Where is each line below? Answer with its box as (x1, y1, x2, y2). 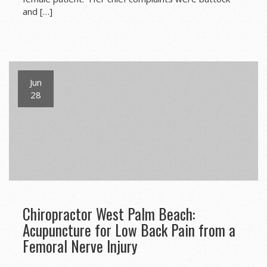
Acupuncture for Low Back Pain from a (22, 219, 235, 241)
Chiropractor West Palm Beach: (22, 203, 195, 225)
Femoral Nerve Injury (22, 235, 138, 257)
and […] (22, 5, 52, 18)
